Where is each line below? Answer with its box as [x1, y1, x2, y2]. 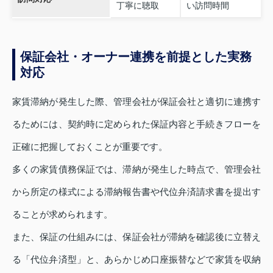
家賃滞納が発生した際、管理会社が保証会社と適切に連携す [12, 96, 261, 107]
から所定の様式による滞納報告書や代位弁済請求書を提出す [12, 186, 261, 197]
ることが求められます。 [12, 209, 113, 220]
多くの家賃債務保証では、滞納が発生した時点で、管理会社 [12, 164, 261, 175]
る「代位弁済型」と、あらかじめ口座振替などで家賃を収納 [12, 254, 261, 265]
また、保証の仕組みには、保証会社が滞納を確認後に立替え [12, 232, 261, 243]
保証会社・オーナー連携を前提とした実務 [20, 50, 252, 64]
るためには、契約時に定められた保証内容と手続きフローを [12, 119, 261, 130]
